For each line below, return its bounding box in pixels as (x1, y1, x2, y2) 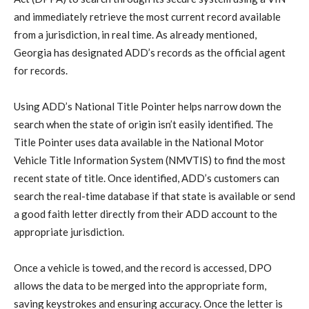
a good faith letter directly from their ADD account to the (14, 207, 277, 220)
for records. (14, 63, 68, 77)
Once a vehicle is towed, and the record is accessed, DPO (14, 261, 272, 274)
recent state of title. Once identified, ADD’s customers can (14, 171, 279, 184)
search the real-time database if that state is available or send (14, 189, 295, 202)
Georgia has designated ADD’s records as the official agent (14, 46, 286, 59)
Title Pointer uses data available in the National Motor (14, 135, 264, 148)
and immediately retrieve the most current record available (14, 10, 281, 23)
